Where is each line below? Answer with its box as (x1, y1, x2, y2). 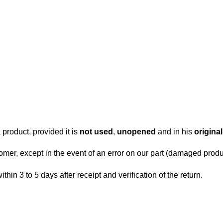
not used (79, 127, 113, 136)
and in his (155, 127, 194, 136)
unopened (116, 127, 156, 136)
